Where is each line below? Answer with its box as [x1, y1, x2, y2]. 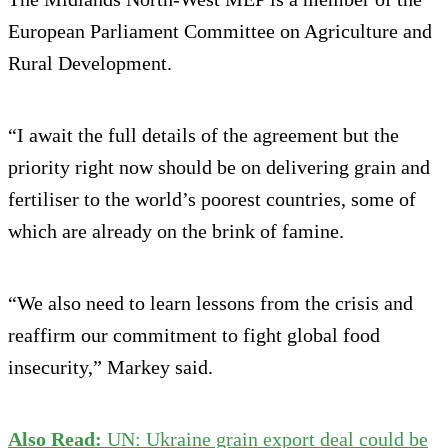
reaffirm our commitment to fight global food [8, 323, 380, 346]
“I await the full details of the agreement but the [8, 123, 399, 146]
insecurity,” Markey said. [8, 355, 213, 378]
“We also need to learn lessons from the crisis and [8, 291, 413, 314]
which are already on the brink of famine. [8, 219, 344, 242]
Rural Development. [8, 51, 172, 74]
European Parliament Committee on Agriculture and [8, 19, 432, 42]
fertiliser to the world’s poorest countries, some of [8, 187, 416, 210]
